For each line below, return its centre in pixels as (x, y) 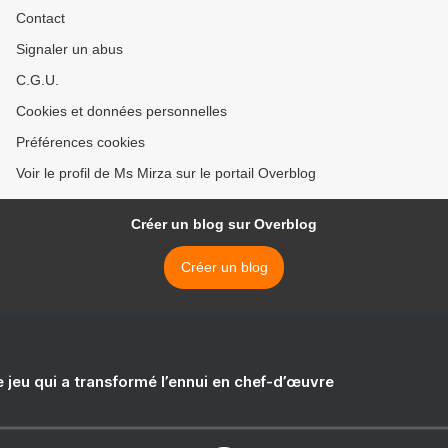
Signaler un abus (69, 49)
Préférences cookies (80, 142)
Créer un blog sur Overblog (224, 224)
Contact (40, 18)
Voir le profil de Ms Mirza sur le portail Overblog (166, 173)
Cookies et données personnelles (121, 111)
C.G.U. (37, 80)
